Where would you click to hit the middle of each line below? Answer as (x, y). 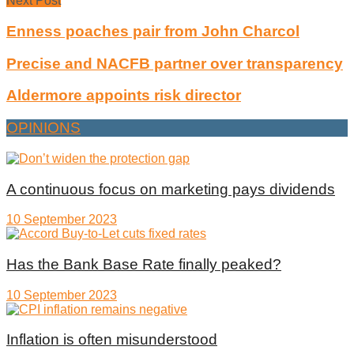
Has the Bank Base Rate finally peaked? (144, 264)
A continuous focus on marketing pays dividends (171, 189)
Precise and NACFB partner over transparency (175, 63)
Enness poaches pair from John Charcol (153, 31)
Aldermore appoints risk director (124, 96)
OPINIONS (43, 128)
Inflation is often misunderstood (112, 340)
